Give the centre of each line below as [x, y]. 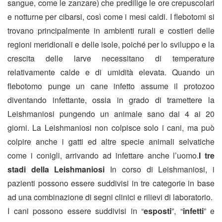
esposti [158, 211]
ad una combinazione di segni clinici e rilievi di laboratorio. [110, 197]
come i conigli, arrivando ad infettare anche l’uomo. [103, 156]
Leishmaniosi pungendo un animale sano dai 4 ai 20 [111, 114]
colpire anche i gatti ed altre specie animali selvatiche [111, 142]
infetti [193, 211]
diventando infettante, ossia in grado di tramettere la [111, 100]
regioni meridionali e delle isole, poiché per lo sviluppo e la [111, 45]
